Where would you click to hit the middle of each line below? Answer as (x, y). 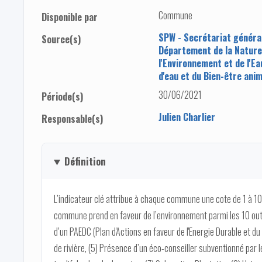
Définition (85, 161)
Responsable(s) (72, 119)
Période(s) (62, 97)
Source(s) (61, 39)
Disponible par (70, 17)
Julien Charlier (187, 117)
